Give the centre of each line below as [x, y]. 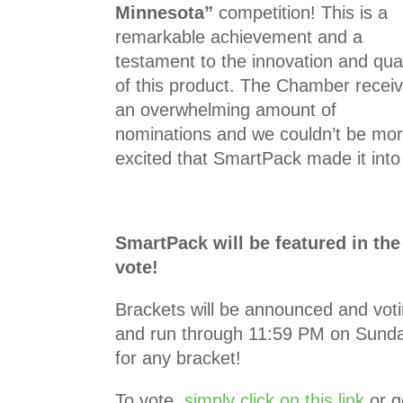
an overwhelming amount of [226, 110]
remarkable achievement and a [239, 37]
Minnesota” [164, 13]
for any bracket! [178, 358]
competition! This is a [300, 13]
